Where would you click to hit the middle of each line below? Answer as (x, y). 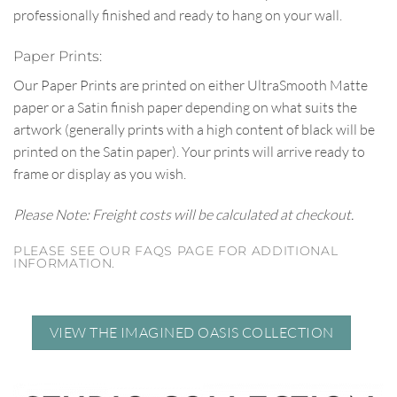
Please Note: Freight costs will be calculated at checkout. (183, 214)
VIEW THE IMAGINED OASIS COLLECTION (191, 333)
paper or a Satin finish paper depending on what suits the (185, 107)
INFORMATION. (65, 263)
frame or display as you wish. (100, 174)
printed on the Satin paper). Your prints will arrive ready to (189, 152)
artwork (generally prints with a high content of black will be (194, 129)
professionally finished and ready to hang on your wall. (178, 16)
